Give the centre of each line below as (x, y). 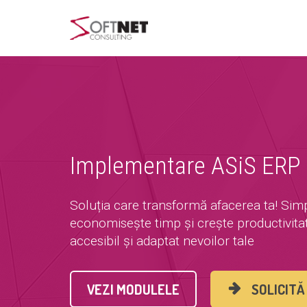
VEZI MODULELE (133, 290)
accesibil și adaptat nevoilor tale (162, 241)
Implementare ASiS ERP (185, 166)
